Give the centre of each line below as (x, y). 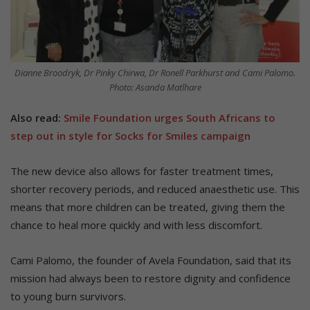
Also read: (37, 117)
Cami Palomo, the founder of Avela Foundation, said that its (151, 260)
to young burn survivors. (68, 296)
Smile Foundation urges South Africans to (170, 117)
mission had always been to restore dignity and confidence (151, 278)
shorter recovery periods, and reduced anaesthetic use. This (155, 189)
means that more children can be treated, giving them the (148, 207)
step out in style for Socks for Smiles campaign (130, 135)
